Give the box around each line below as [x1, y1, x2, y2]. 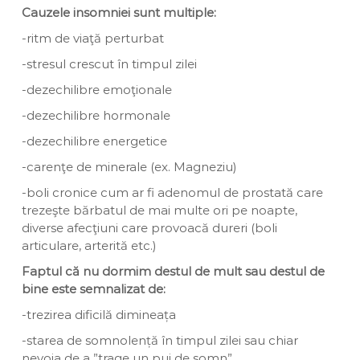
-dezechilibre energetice [21, 133, 167, 149]
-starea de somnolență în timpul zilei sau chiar [21, 332, 298, 348]
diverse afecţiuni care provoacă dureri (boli [21, 219, 277, 235]
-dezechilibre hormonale [21, 107, 170, 123]
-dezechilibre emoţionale [21, 81, 172, 97]
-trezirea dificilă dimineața [21, 306, 176, 322]
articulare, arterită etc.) [21, 237, 157, 253]
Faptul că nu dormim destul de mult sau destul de [21, 263, 325, 279]
